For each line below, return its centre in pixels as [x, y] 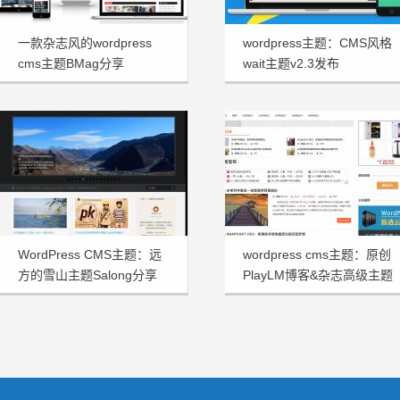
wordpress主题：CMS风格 [317, 43]
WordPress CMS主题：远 [90, 254]
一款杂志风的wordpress [85, 43]
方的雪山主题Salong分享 [87, 275]
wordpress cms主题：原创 [317, 254]
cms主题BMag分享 [71, 63]
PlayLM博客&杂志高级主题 [318, 275]
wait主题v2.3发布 [291, 63]
